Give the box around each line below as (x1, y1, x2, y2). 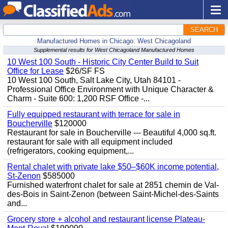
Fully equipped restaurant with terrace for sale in (7, 110, 180, 119)
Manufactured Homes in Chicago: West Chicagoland (37, 37, 191, 45)
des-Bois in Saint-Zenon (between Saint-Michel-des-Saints (7, 190, 219, 198)
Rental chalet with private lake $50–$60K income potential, (7, 162, 219, 171)
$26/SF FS (64, 67, 105, 75)
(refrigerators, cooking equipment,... (7, 147, 134, 155)
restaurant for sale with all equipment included (7, 137, 173, 146)
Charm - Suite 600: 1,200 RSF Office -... (7, 94, 150, 103)
